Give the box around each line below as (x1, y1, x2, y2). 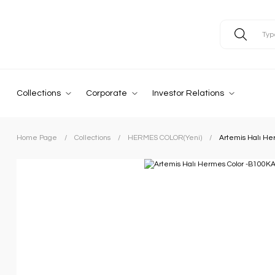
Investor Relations (152, 89, 224, 98)
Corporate (86, 89, 127, 98)
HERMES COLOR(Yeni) (128, 134, 202, 142)
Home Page (17, 134, 57, 142)
